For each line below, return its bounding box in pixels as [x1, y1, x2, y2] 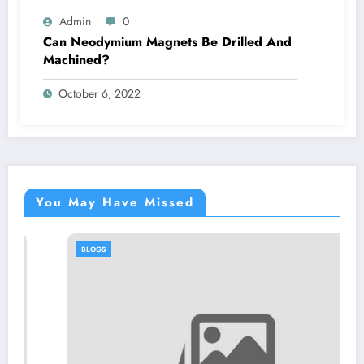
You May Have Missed [36, 193, 194, 212]
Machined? [43, 50, 110, 70]
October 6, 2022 [58, 85, 141, 102]
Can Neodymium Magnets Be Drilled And [43, 32, 292, 52]
